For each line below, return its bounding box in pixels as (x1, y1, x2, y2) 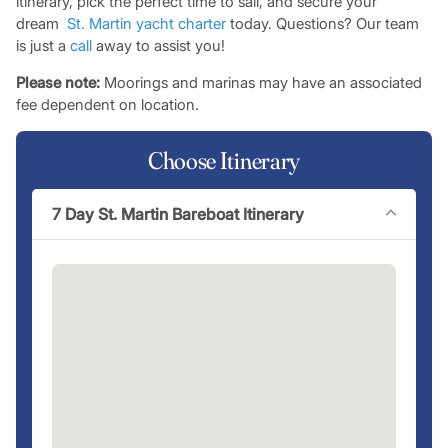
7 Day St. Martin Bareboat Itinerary (51, 204, 304, 225)
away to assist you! (91, 36, 225, 56)
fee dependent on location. (15, 95, 199, 115)
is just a (15, 36, 70, 56)
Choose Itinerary (147, 146, 301, 176)
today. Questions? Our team (225, 14, 419, 34)
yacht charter (135, 14, 226, 34)
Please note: (15, 73, 100, 93)
